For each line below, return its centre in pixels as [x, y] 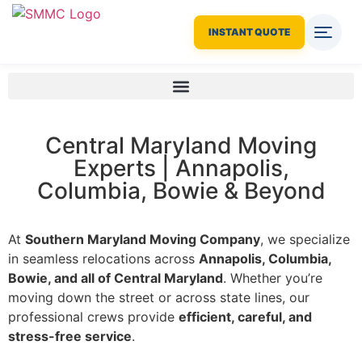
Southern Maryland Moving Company [143, 239]
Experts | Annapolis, [181, 168]
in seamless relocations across [103, 259]
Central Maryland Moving [181, 145]
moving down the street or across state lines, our [159, 297]
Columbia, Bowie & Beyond [181, 191]
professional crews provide [93, 317]
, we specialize [305, 239]
